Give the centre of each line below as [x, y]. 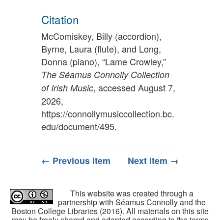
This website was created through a [132, 193]
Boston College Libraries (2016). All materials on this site [110, 211]
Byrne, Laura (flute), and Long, [101, 49]
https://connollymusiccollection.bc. [108, 114]
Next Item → [153, 161]
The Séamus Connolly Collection [105, 75]
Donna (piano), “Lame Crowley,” [104, 62]
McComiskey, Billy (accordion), [101, 36]
